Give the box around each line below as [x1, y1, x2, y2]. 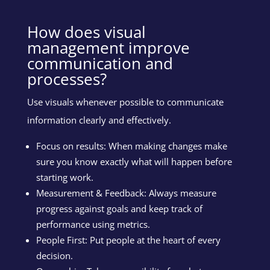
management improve [27, 36, 190, 58]
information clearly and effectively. [27, 113, 171, 126]
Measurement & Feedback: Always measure [36, 186, 216, 199]
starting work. [36, 171, 93, 183]
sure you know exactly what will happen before [36, 155, 232, 168]
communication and [27, 52, 173, 74]
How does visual [27, 20, 146, 43]
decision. [36, 249, 73, 262]
